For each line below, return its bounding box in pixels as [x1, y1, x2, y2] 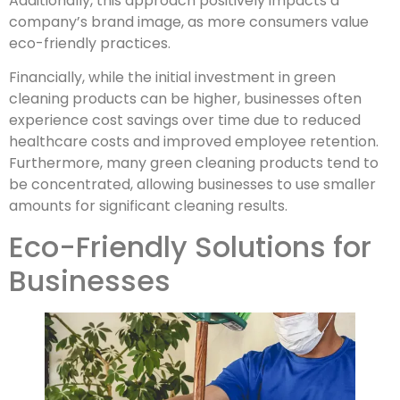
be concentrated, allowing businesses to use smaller [9, 174, 376, 196]
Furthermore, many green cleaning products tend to [9, 153, 379, 174]
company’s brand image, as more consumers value [9, 12, 369, 33]
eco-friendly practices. [9, 33, 171, 54]
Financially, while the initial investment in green [9, 67, 336, 88]
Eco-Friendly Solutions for [9, 226, 371, 267]
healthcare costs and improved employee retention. [9, 131, 379, 153]
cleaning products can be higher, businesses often [9, 88, 362, 110]
